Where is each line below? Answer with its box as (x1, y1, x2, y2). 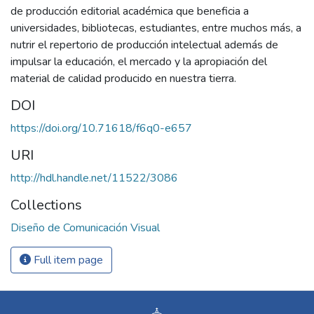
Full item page (31, 252, 103, 268)
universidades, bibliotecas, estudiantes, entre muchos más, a (11, 20, 301, 36)
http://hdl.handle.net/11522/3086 (11, 170, 178, 186)
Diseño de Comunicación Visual (11, 220, 160, 236)
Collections (11, 196, 82, 215)
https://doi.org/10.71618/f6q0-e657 (11, 121, 192, 137)
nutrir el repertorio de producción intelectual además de (11, 37, 278, 53)
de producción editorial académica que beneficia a (11, 4, 249, 20)
